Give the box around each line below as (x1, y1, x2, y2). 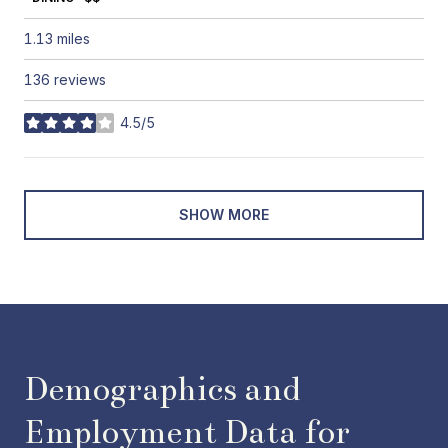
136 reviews (24, 70, 106, 88)
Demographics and (24, 368, 300, 409)
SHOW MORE (179, 205, 269, 223)
